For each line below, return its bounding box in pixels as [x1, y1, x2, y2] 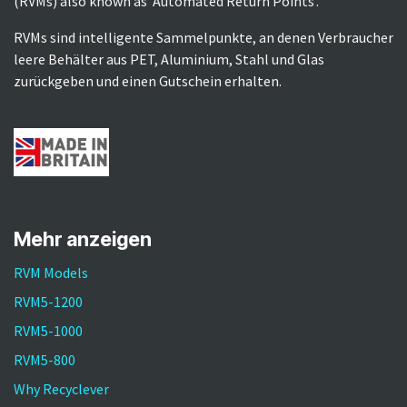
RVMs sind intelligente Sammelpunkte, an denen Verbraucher [14, 27, 393, 46]
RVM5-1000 [14, 321, 83, 340]
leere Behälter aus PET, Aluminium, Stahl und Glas [14, 49, 324, 68]
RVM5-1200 [14, 292, 83, 311]
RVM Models [14, 263, 88, 282]
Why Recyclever [14, 379, 109, 398]
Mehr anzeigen [14, 226, 152, 251]
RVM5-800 [14, 350, 75, 369]
